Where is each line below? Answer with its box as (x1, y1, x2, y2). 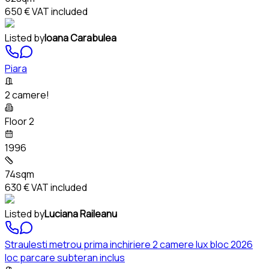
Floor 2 (5, 114, 34, 128)
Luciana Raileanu (44, 207, 117, 220)
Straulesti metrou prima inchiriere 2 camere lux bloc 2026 (5, 237, 253, 251)
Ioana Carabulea (44, 31, 116, 44)
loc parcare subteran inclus (5, 250, 125, 264)
